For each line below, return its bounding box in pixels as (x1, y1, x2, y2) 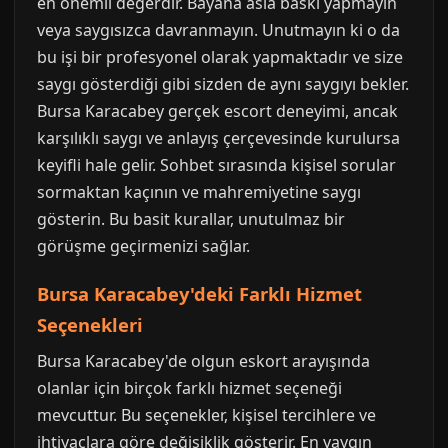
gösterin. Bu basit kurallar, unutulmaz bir (37, 208, 345, 230)
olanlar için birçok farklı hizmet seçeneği (37, 377, 342, 399)
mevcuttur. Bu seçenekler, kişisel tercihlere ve (37, 404, 376, 426)
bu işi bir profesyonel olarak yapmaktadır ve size (37, 46, 403, 68)
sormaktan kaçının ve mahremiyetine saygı (37, 181, 361, 203)
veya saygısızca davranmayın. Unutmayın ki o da (37, 19, 400, 41)
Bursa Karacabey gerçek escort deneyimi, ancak (37, 100, 398, 122)
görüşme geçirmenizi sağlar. (37, 235, 250, 257)
